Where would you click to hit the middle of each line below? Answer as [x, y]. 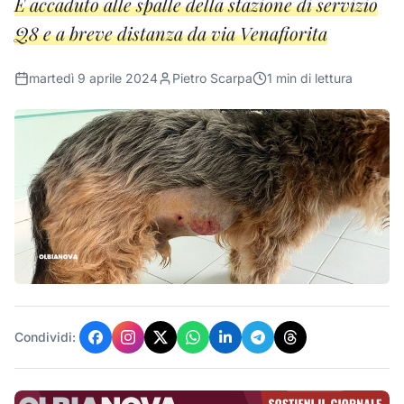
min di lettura [312, 78]
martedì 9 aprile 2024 [93, 78]
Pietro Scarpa [212, 78]
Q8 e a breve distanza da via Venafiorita [171, 33]
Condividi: [45, 337]
